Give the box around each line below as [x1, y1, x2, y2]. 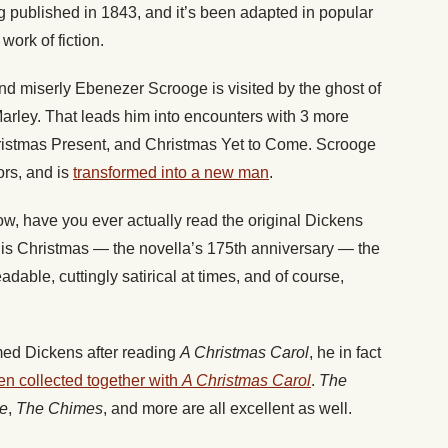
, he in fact [309, 344, 381, 362]
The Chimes [16, 400, 103, 418]
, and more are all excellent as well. [103, 400, 352, 418]
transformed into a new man [73, 164, 269, 182]
